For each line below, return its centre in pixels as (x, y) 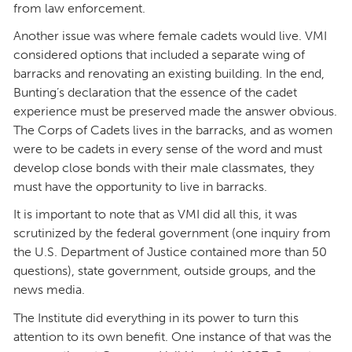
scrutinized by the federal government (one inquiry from (172, 233)
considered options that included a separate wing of (159, 55)
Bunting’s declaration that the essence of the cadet (155, 93)
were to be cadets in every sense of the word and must (168, 149)
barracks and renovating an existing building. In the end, (169, 74)
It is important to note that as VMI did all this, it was (155, 214)
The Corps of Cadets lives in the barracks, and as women (173, 130)
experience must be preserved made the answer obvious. (175, 112)
